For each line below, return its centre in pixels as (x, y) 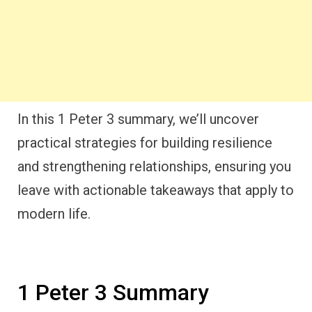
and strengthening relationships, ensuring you (154, 166)
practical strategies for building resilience (145, 143)
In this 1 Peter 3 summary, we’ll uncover (138, 119)
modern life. (54, 214)
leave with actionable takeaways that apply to (156, 190)
